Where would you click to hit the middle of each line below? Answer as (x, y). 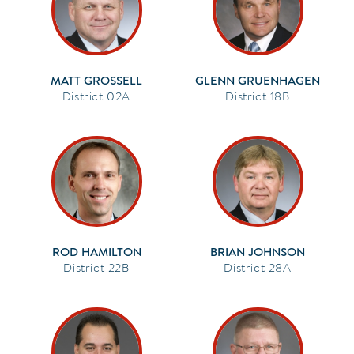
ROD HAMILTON (96, 252)
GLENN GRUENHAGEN (258, 80)
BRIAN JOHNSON (258, 252)
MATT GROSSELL (96, 80)
